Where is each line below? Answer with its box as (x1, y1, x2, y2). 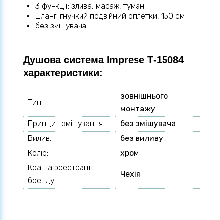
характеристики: (23, 67, 103, 79)
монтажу (120, 104, 155, 114)
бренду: (28, 176, 55, 186)
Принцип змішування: (28, 119, 104, 129)
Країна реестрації (28, 163, 92, 173)
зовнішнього (120, 91, 168, 101)
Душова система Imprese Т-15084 (23, 55, 184, 66)
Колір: (28, 148, 48, 158)
